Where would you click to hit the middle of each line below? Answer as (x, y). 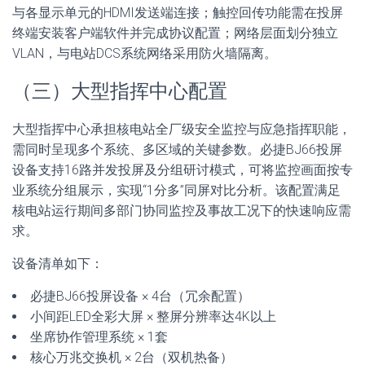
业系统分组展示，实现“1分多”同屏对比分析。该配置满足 (176, 190)
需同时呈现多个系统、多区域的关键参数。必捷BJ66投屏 (177, 150)
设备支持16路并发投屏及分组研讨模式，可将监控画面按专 (182, 170)
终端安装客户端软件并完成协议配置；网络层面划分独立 (175, 33)
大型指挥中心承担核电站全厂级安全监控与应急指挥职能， (182, 129)
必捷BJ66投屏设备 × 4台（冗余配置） (140, 296)
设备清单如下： (58, 264)
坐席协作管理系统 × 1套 (99, 337)
